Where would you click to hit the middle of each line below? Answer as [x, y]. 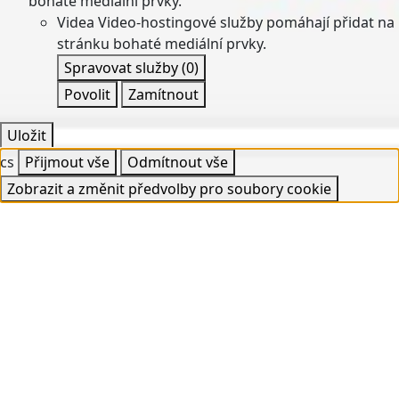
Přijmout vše [67, 162]
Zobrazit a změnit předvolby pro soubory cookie [169, 189]
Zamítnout [163, 94]
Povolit [87, 94]
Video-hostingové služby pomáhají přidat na [246, 22]
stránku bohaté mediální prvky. [162, 44]
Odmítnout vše [178, 162]
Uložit [27, 135]
